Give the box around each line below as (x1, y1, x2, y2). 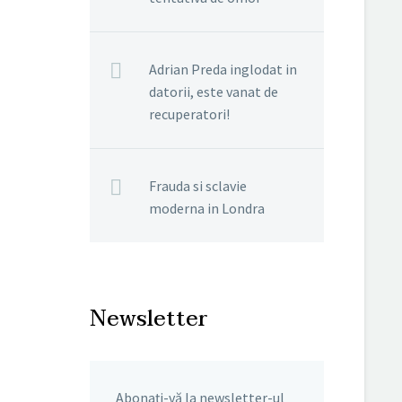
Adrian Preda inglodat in (149, 60, 297, 78)
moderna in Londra (149, 199, 265, 217)
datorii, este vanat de (149, 83, 278, 100)
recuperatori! (149, 105, 230, 123)
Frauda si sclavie (149, 177, 247, 195)
